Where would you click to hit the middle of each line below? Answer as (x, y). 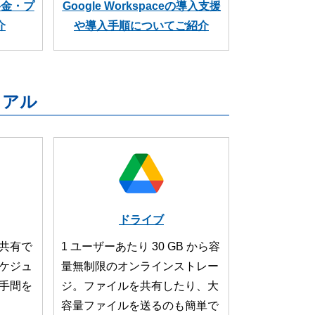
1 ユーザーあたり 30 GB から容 (141, 246)
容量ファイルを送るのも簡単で (140, 306)
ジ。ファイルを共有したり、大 (140, 286)
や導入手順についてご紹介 (141, 26)
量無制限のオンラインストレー (140, 266)
